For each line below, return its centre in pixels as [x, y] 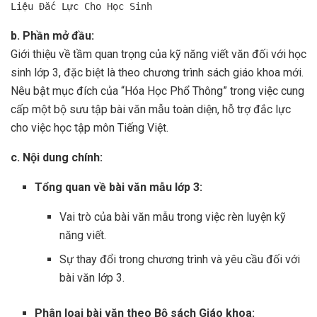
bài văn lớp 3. [92, 278]
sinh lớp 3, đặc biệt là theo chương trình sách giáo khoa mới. [157, 73]
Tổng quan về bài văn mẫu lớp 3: [119, 188]
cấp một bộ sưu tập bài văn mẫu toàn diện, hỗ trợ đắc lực [151, 110]
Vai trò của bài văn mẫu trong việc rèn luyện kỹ [172, 217]
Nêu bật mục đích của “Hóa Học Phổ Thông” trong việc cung [157, 91]
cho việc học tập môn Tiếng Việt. [90, 128]
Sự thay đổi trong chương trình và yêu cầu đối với [179, 260]
